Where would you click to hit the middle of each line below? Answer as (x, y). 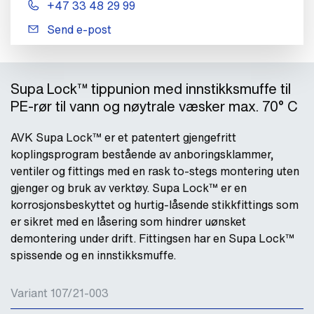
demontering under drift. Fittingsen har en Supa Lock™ (152, 238)
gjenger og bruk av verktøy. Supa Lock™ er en (129, 187)
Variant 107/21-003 (60, 293)
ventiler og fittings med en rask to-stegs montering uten (155, 171)
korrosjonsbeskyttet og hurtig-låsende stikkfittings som (155, 204)
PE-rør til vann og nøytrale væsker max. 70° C (154, 106)
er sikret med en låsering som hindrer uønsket (128, 221)
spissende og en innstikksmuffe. (93, 255)
